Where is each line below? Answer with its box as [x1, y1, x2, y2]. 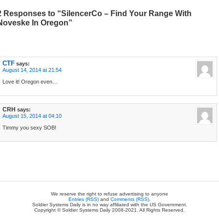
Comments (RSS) [110, 197, 149, 202]
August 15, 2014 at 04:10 [2, 113, 62, 119]
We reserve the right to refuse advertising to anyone [51, 191, 168, 197]
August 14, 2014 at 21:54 [2, 67, 62, 73]
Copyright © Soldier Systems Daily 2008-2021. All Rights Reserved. [34, 207, 185, 213]
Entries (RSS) [68, 197, 99, 202]
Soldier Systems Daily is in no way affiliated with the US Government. [32, 202, 187, 208]
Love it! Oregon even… [2, 79, 58, 85]
